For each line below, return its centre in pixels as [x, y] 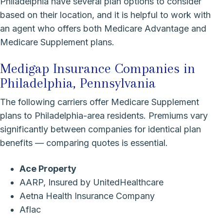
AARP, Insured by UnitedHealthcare [91, 182]
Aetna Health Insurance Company [87, 196]
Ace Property [48, 168]
